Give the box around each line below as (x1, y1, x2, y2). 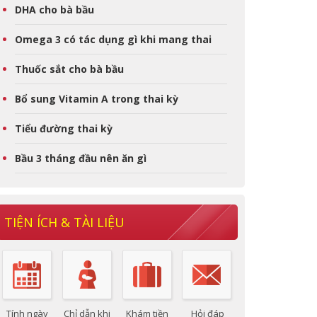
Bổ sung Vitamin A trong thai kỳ (15, 92, 178, 105)
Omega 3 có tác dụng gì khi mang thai (15, 33, 212, 46)
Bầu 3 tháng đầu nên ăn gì (15, 151, 146, 165)
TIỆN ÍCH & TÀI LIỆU (4, 214, 125, 231)
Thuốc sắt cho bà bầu (15, 62, 124, 76)
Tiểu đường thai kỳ (15, 122, 113, 135)
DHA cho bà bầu (15, 3, 94, 16)
